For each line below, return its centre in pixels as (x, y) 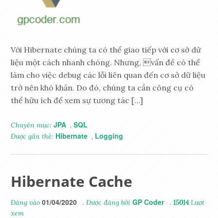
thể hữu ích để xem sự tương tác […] (77, 100)
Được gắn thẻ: (33, 136)
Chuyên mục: (32, 125)
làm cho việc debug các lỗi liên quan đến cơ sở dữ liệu (108, 75)
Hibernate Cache (72, 181)
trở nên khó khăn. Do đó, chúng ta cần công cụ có (102, 87)
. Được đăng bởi (107, 202)
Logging (109, 136)
